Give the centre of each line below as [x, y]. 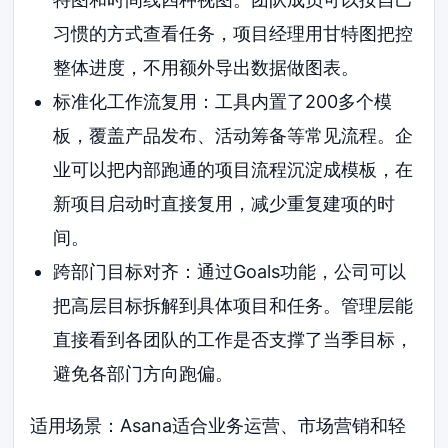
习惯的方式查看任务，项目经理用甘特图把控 [232, 33]
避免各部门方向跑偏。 [142, 373]
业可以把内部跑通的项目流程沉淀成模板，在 [232, 169]
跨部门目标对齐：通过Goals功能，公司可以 [229, 271]
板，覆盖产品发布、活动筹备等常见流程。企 [232, 135]
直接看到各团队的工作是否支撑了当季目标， [232, 339]
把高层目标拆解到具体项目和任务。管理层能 [232, 305]
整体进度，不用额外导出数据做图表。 [205, 67]
